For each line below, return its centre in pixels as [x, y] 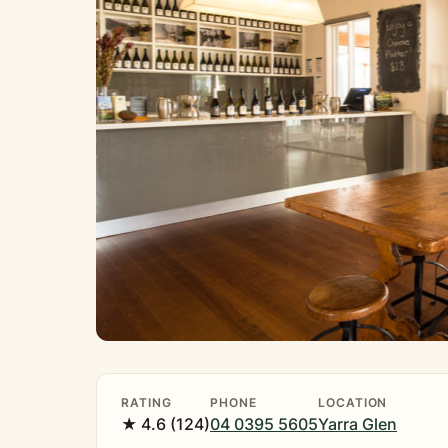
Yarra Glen [357, 424]
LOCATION [353, 403]
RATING [146, 403]
